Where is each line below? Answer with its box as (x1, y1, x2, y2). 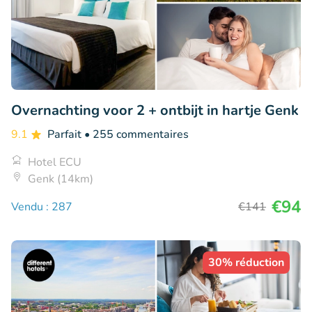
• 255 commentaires (84, 126, 189, 142)
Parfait (47, 126, 84, 142)
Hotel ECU (28, 154, 81, 170)
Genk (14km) (28, 171, 93, 187)
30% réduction (208, 254, 284, 270)
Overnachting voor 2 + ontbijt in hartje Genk (11, 100, 299, 120)
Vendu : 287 (11, 198, 72, 214)
